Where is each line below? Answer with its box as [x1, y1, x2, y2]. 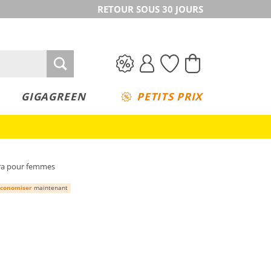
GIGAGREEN [21, 90, 86, 103]
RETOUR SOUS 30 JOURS [97, 3, 203, 15]
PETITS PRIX [136, 90, 203, 103]
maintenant [32, 183, 68, 192]
